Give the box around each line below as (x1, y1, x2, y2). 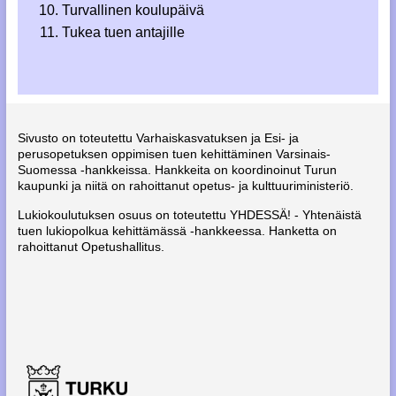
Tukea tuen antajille (61, 25, 185, 40)
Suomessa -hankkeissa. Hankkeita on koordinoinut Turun (17, 163, 337, 177)
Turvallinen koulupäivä (61, 3, 204, 18)
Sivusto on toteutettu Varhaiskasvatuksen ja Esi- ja (17, 131, 299, 145)
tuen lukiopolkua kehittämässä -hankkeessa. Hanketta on (17, 224, 337, 238)
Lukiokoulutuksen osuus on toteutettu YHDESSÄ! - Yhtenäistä (17, 208, 362, 222)
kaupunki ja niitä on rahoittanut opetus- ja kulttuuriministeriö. (17, 179, 354, 193)
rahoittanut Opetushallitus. (17, 240, 164, 254)
